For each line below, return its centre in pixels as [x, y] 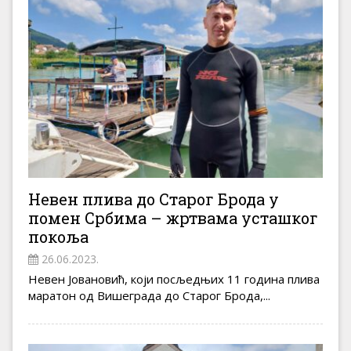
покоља [58, 237]
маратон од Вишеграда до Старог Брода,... [149, 296]
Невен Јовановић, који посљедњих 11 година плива [174, 279]
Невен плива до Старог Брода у [154, 199]
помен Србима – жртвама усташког [173, 218]
